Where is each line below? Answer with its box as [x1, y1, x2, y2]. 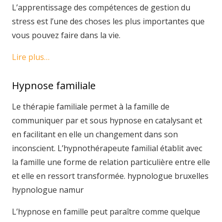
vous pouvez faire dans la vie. [12, 30, 120, 41]
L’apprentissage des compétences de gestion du [12, 2, 190, 13]
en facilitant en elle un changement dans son [12, 129, 178, 140]
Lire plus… [12, 52, 50, 62]
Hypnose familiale [12, 79, 96, 92]
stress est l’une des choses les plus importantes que [12, 16, 205, 27]
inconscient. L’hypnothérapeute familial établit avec [12, 143, 202, 154]
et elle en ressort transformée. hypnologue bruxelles [12, 170, 209, 181]
